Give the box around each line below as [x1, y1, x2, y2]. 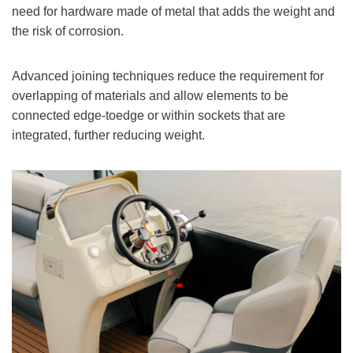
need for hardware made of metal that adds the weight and [12, 5, 335, 19]
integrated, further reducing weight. [12, 128, 205, 143]
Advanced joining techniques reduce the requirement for [12, 69, 324, 84]
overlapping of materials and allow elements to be [12, 89, 288, 103]
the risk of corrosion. [12, 24, 124, 39]
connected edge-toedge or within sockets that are [12, 109, 285, 123]
